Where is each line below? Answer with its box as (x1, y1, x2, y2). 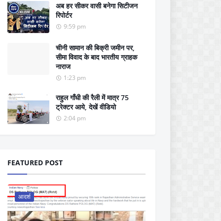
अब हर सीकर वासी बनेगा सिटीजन (56, 1, 138, 10)
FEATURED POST (7, 158, 63, 167)
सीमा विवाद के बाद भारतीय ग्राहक (56, 52, 137, 62)
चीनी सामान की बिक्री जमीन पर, (56, 43, 135, 52)
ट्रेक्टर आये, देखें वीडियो (56, 102, 116, 111)
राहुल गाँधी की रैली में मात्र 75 (56, 93, 129, 102)
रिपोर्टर (56, 10, 72, 20)
